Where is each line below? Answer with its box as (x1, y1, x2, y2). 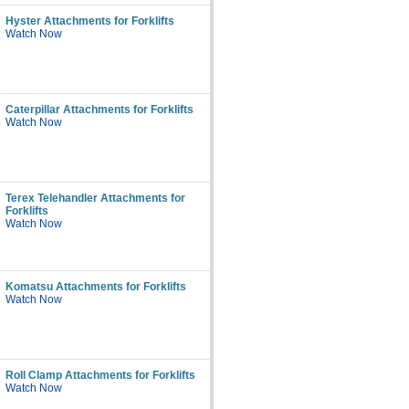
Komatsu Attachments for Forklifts (5, 280, 186, 293)
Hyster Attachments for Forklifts (5, 15, 174, 27)
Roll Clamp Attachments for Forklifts (5, 369, 195, 382)
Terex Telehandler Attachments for (5, 192, 185, 204)
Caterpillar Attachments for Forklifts (5, 103, 194, 116)
